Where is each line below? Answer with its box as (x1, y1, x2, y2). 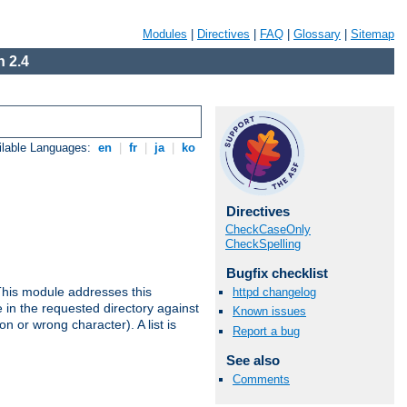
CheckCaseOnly (225, 223, 311, 236)
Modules (143, 27, 187, 41)
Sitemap (351, 27, 394, 41)
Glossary (293, 27, 341, 41)
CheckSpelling (225, 237, 301, 251)
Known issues (233, 304, 306, 319)
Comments (233, 372, 290, 386)
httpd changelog (233, 285, 316, 300)
